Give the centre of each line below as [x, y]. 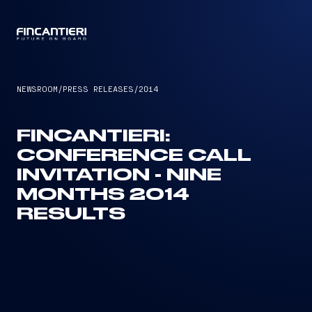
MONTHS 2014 [103, 195]
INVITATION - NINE [119, 175]
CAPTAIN [156, 35]
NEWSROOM [37, 88]
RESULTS [71, 214]
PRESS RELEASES [98, 88]
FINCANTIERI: [93, 136]
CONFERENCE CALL [134, 156]
